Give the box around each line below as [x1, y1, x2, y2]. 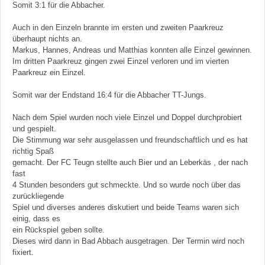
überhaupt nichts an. [12, 34, 82, 44]
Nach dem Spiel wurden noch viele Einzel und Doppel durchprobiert [12, 113, 242, 122]
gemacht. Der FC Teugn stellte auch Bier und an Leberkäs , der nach [12, 158, 248, 167]
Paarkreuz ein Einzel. [12, 68, 86, 77]
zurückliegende [12, 192, 64, 201]
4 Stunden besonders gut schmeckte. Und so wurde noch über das [12, 180, 241, 190]
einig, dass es [12, 214, 60, 224]
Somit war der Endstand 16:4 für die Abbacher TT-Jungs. [12, 91, 206, 100]
